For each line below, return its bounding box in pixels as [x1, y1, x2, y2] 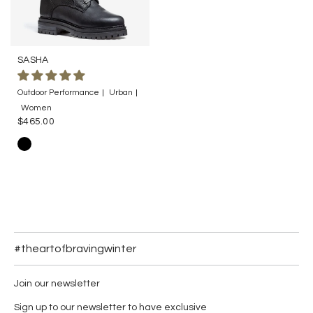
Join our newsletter [14, 278, 100, 289]
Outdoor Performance [17, 87, 99, 97]
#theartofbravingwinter [14, 242, 136, 254]
